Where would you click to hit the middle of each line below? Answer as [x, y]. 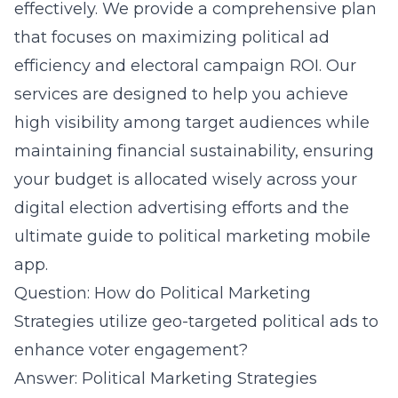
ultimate [48, 236]
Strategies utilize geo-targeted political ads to [196, 322]
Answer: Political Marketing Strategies [166, 378]
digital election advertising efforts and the [182, 208]
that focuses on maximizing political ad [172, 37]
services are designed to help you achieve [181, 94]
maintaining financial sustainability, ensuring [194, 151]
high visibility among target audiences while [192, 123]
